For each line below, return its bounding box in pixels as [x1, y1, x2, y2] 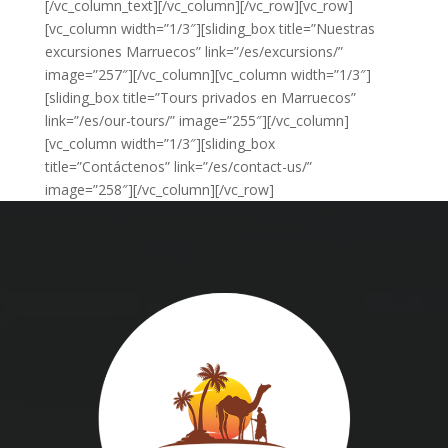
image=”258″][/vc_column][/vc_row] [44, 180, 274, 199]
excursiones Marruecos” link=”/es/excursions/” [44, 42, 343, 61]
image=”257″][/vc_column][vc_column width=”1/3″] [44, 65, 371, 84]
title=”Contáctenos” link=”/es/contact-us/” [44, 157, 312, 176]
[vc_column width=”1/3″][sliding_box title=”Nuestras [44, 19, 375, 38]
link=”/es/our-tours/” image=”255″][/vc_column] [44, 111, 349, 130]
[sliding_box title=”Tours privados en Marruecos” [44, 88, 356, 107]
